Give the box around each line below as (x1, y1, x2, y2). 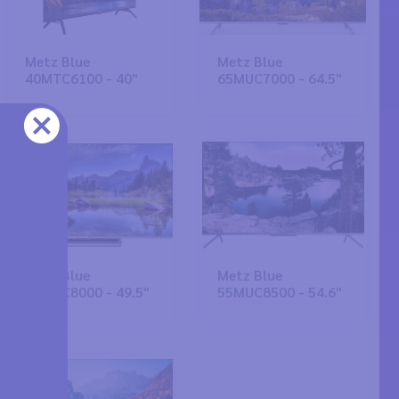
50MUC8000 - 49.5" (24, 282, 150, 301)
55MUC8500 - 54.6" (217, 282, 343, 301)
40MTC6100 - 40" (24, 69, 138, 87)
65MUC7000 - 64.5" (217, 69, 343, 87)
